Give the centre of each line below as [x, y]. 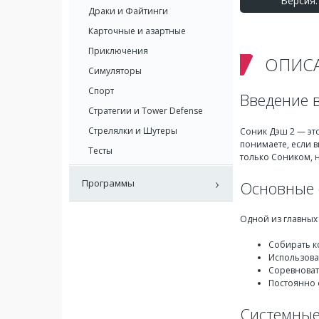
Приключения [118, 51]
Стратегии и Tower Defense [146, 111]
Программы [108, 183]
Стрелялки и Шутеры [133, 131]
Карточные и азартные [137, 31]
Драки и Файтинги [128, 11]
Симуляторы [115, 71]
